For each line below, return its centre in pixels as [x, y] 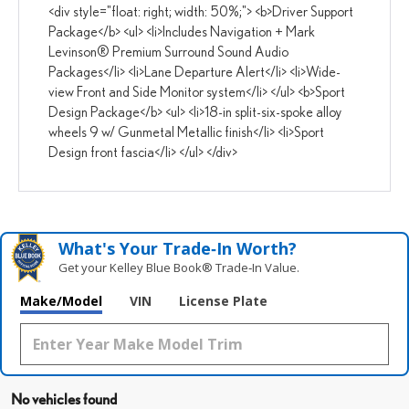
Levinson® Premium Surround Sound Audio [169, 52]
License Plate [223, 301]
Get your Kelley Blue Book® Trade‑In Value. [179, 268]
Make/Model [61, 301]
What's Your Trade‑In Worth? [178, 249]
